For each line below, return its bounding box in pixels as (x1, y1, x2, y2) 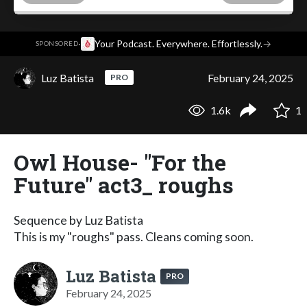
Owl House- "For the (14, 147, 226, 177)
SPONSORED (35, 40, 79, 48)
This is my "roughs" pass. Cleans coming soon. (14, 229, 254, 244)
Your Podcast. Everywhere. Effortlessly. (95, 38, 263, 50)
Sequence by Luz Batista (14, 212, 143, 228)
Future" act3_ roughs (14, 169, 234, 199)
